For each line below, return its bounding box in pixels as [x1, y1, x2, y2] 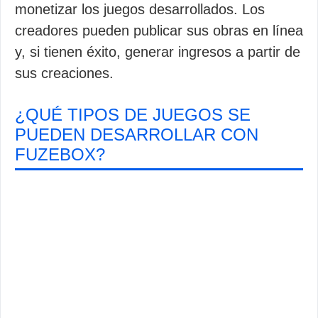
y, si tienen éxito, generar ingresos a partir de [15, 44, 300, 60]
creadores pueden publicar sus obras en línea [15, 23, 303, 38]
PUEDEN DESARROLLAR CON [15, 125, 258, 144]
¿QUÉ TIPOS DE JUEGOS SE [15, 105, 251, 124]
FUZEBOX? [15, 145, 105, 164]
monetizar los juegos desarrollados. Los [15, 1, 265, 17]
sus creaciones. [15, 65, 114, 81]
